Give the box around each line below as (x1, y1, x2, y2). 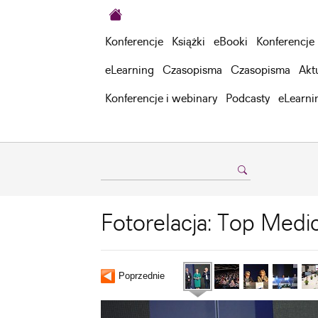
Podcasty (226, 93, 270, 105)
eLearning (105, 65, 154, 77)
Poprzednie (119, 270, 165, 282)
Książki (172, 36, 205, 48)
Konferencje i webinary (105, 93, 217, 105)
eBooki (214, 36, 248, 48)
